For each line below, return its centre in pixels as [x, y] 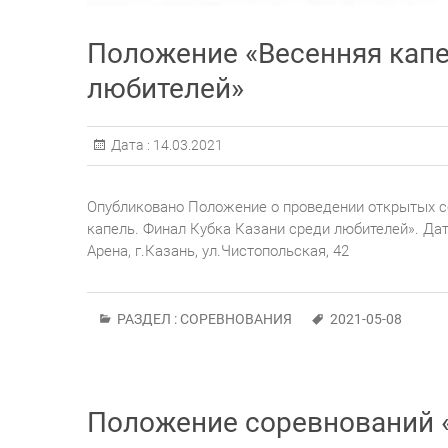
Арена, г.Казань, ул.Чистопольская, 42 [218, 250]
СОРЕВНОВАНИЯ [236, 318]
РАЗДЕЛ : [147, 318]
